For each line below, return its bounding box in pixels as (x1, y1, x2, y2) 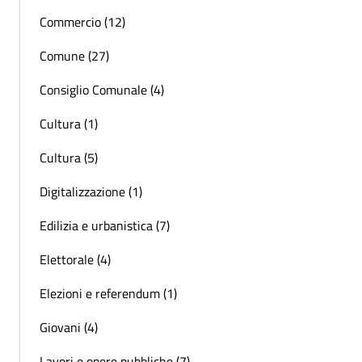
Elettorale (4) (40, 249, 111, 269)
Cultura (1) (40, 113, 98, 133)
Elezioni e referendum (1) (40, 283, 177, 303)
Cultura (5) (40, 147, 98, 167)
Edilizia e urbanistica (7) (40, 215, 170, 235)
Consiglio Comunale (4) (40, 79, 164, 99)
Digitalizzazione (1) (40, 181, 142, 201)
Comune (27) (40, 45, 109, 65)
